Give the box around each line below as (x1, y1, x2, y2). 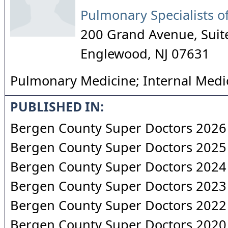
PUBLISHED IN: (10, 98, 104, 115)
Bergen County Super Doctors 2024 (10, 158, 226, 175)
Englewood (80, 45, 148, 62)
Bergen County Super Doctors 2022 (10, 196, 226, 214)
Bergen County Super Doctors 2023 (10, 177, 226, 194)
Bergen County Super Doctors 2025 (10, 138, 226, 156)
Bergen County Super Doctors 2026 (10, 119, 226, 136)
